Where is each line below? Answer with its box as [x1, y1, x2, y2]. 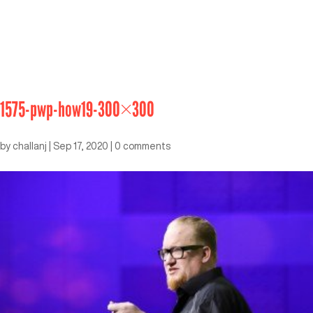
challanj [13, 140, 47, 151]
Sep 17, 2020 [53, 140, 108, 151]
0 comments [115, 140, 170, 151]
